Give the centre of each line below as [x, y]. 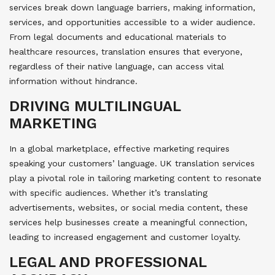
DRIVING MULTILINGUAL [95, 107]
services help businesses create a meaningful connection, [128, 223]
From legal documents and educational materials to [118, 37]
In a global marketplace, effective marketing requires [119, 149]
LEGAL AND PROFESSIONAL [108, 262]
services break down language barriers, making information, [132, 8]
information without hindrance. [73, 81]
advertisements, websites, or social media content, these [129, 208]
